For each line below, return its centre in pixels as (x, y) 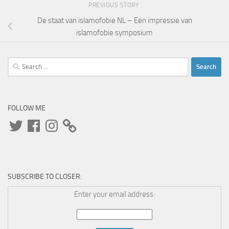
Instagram (59, 120)
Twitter (19, 120)
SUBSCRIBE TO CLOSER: (45, 177)
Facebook (40, 120)
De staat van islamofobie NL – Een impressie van (114, 21)
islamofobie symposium (114, 33)
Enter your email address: (114, 194)
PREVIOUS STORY (114, 5)
